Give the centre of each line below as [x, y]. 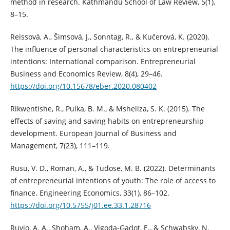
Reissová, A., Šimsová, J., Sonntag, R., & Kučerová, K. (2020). [110, 36]
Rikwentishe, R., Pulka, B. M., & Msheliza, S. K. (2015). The [107, 108]
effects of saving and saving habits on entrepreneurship [107, 121]
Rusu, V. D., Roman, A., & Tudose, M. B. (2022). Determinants [113, 168]
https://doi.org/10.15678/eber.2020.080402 [83, 86]
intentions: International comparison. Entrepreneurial [103, 61]
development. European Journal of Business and [93, 133]
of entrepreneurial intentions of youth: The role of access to [113, 180]
